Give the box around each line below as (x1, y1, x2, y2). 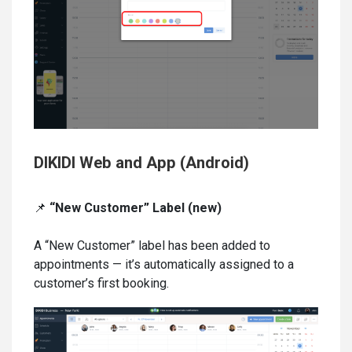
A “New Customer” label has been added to (34, 238, 270, 254)
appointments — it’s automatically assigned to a (34, 257, 294, 273)
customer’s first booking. (34, 276, 169, 291)
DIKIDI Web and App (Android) (34, 153, 249, 173)
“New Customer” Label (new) (49, 200, 222, 216)
